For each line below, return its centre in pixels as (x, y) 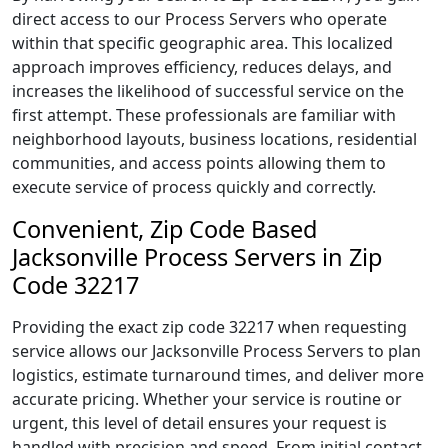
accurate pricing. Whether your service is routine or (207, 399)
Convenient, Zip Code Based (164, 229)
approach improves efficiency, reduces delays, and (202, 67)
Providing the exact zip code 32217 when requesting (209, 327)
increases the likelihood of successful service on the (208, 91)
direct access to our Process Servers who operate (199, 19)
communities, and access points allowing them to (199, 163)
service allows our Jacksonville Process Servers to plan (216, 351)
